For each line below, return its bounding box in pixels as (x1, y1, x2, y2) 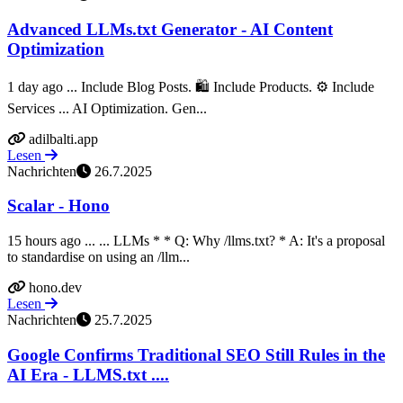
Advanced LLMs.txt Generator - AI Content (7, 19, 333, 39)
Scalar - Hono (7, 196, 110, 216)
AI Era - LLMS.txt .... (7, 364, 169, 384)
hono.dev (29, 280, 82, 296)
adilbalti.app (29, 130, 98, 147)
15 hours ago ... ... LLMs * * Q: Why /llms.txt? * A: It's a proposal (7, 233, 385, 249)
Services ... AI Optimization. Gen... (7, 100, 207, 116)
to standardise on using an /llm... (7, 249, 190, 265)
